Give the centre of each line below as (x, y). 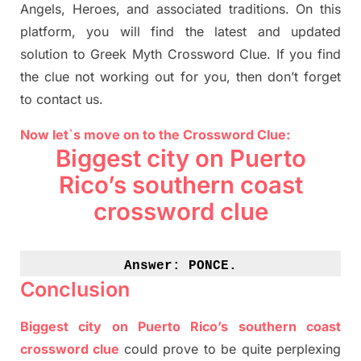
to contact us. (62, 100)
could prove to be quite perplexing (232, 349)
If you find (308, 54)
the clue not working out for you (123, 77)
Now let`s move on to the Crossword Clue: (155, 135)
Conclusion (75, 290)
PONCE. (213, 266)
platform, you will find (103, 32)
